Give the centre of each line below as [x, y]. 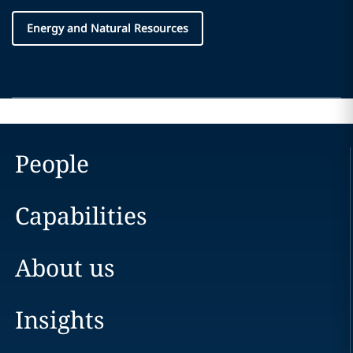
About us [65, 268]
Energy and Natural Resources [108, 28]
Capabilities [81, 216]
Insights [59, 320]
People [52, 163]
